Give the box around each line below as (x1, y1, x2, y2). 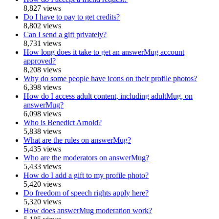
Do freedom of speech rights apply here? (23, 189, 149, 197)
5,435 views (23, 145, 61, 153)
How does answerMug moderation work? (23, 206, 152, 215)
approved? (23, 57, 56, 66)
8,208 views (23, 66, 61, 74)
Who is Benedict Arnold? (23, 118, 102, 127)
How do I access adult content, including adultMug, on (23, 92, 193, 101)
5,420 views (23, 180, 61, 189)
